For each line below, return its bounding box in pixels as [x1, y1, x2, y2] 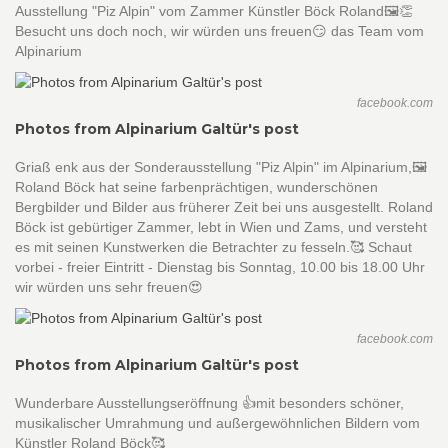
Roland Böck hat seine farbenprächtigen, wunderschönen [15, 178, 378, 195]
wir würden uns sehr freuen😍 [15, 278, 203, 295]
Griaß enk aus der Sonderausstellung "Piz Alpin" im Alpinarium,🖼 [15, 158, 427, 175]
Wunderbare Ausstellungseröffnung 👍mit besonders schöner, [15, 395, 404, 412]
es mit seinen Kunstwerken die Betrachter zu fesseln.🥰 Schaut [15, 238, 412, 255]
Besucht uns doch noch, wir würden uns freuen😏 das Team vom [15, 22, 424, 39]
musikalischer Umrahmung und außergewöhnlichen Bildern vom [15, 415, 420, 432]
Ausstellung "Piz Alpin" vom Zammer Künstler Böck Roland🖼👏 [15, 2, 413, 19]
